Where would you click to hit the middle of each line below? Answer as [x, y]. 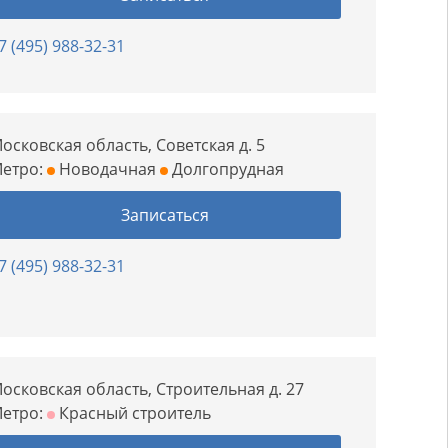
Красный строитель [133, 413]
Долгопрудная [226, 169]
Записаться [165, 215]
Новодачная [106, 169]
